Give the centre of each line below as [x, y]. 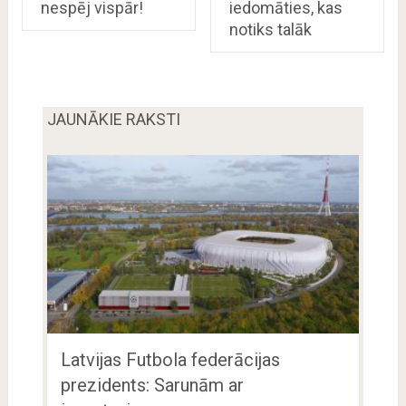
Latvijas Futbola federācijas [170, 360]
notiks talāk [270, 29]
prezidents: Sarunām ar [152, 386]
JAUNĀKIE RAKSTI [113, 119]
